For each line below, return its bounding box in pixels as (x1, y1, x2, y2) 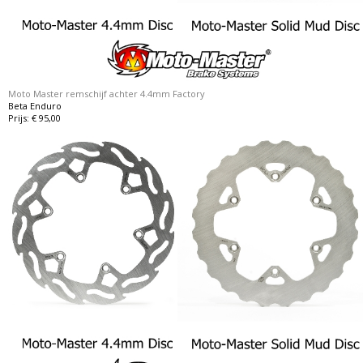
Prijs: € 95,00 (8, 112, 62, 125)
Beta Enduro (8, 100, 62, 113)
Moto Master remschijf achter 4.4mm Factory (8, 88, 206, 100)
